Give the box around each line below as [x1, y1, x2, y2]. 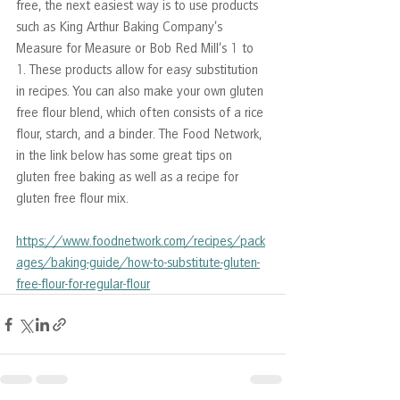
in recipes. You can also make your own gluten [16, 81, 267, 100]
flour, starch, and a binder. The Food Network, [16, 124, 265, 143]
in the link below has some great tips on [16, 146, 236, 164]
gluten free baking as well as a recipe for [16, 167, 242, 186]
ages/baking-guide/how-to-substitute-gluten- [16, 253, 260, 271]
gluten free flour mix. [16, 188, 129, 207]
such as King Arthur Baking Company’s [16, 17, 226, 36]
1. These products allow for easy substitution [16, 60, 262, 79]
